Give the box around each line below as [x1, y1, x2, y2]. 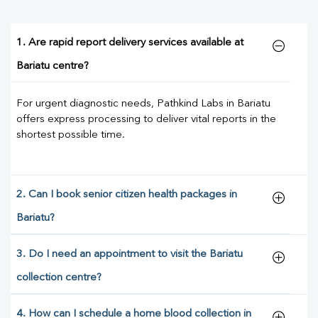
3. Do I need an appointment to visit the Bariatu [16, 249, 243, 261]
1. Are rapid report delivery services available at [16, 38, 243, 49]
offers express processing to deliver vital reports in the [16, 114, 276, 126]
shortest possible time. [16, 130, 125, 141]
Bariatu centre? [16, 61, 89, 72]
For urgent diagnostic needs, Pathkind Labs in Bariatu [16, 99, 270, 110]
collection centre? [16, 273, 102, 284]
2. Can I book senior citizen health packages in [16, 190, 237, 201]
